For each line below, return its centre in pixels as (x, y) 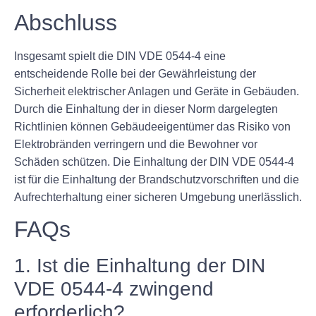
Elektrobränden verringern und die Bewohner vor (136, 144)
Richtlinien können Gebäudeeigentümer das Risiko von (152, 127)
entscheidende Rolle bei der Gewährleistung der (135, 74)
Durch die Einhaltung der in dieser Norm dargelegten (146, 109)
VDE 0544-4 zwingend (114, 289)
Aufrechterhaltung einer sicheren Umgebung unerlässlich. (158, 197)
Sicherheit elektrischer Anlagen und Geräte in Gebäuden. (157, 91)
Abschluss (66, 23)
